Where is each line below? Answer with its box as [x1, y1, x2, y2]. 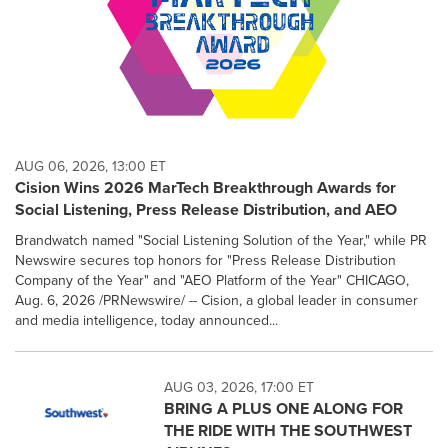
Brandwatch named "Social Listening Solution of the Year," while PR [15, 229, 427, 251]
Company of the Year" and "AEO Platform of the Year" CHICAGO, [15, 269, 409, 291]
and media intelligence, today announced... [15, 309, 278, 331]
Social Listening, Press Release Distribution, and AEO [15, 197, 397, 221]
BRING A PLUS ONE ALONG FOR [164, 396, 404, 420]
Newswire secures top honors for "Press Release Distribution [15, 249, 396, 271]
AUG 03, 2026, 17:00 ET [164, 376, 315, 398]
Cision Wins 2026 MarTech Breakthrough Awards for [15, 175, 396, 199]
